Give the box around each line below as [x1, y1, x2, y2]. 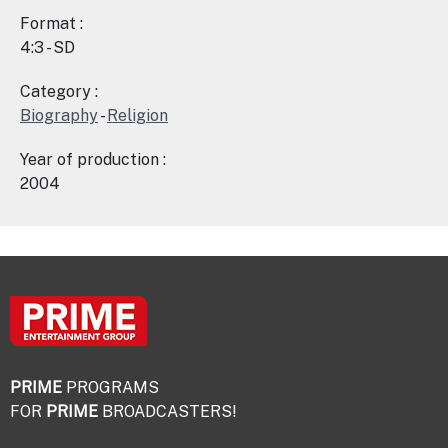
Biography [20, 106, 98, 125]
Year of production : [20, 150, 166, 169]
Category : [20, 82, 98, 101]
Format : [20, 14, 83, 33]
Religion [107, 106, 168, 125]
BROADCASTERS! [98, 402, 237, 421]
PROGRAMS [62, 378, 159, 397]
